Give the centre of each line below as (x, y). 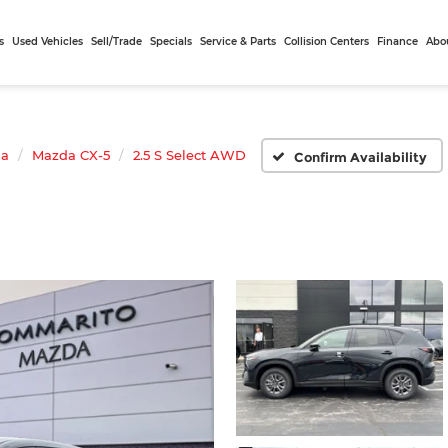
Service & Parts (238, 41)
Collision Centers (327, 41)
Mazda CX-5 (71, 155)
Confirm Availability (361, 156)
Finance (398, 41)
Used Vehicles (48, 41)
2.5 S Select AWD (189, 155)
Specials (171, 41)
